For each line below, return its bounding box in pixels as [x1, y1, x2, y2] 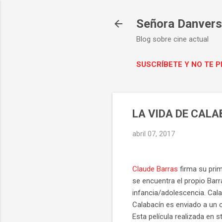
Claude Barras [132, 164, 178, 173]
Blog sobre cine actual [136, 35, 209, 44]
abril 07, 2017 [132, 129, 175, 138]
